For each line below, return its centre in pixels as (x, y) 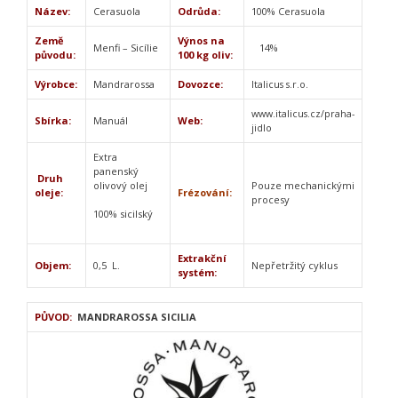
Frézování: (205, 192)
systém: (197, 272)
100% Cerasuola (288, 11)
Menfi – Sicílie (126, 47)
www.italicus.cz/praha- (303, 113)
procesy (271, 199)
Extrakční (202, 258)
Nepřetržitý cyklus (295, 265)
